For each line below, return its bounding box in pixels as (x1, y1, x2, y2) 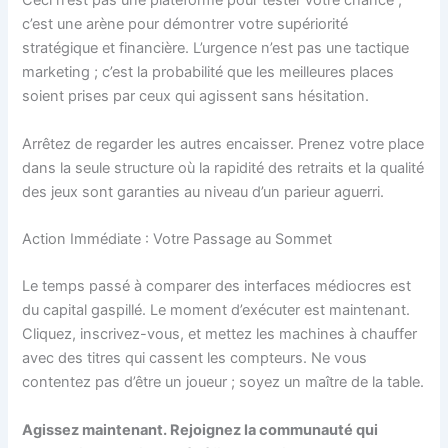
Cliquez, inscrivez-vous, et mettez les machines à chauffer (22, 325, 418, 344)
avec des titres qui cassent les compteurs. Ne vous (22, 349, 368, 368)
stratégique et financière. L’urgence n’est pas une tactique (22, 39, 410, 58)
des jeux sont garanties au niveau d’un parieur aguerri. (22, 182, 385, 201)
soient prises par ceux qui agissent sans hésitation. (22, 87, 370, 106)
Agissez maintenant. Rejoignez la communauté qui (22, 420, 379, 439)
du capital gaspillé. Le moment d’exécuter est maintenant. (22, 301, 411, 320)
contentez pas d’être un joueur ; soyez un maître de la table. (22, 373, 425, 392)
